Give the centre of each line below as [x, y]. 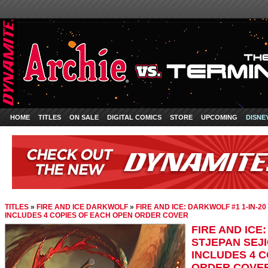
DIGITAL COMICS [134, 117]
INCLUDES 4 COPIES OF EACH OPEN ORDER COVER [97, 215]
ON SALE [84, 117]
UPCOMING [219, 117]
